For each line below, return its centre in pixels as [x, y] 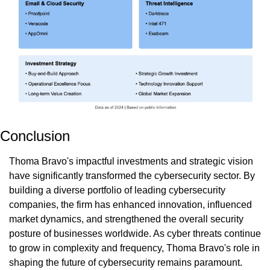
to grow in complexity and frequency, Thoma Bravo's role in [134, 248]
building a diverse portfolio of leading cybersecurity [117, 190]
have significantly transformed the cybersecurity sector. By [132, 176]
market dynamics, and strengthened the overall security [126, 219]
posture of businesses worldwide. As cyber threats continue [135, 234]
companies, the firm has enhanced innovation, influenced [130, 205]
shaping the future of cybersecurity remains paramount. [126, 263]
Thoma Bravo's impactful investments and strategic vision [131, 162]
